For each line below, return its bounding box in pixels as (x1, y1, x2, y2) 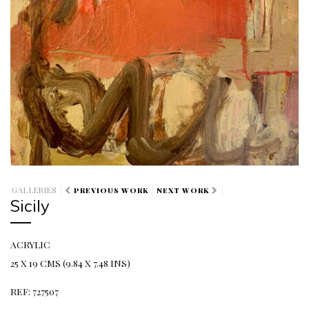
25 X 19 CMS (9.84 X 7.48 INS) (10, 257, 130, 270)
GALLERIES (12, 184, 57, 195)
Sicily (10, 195, 50, 216)
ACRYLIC (10, 238, 50, 251)
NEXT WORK (156, 185, 209, 195)
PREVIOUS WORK (74, 185, 148, 195)
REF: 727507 (10, 284, 59, 297)
